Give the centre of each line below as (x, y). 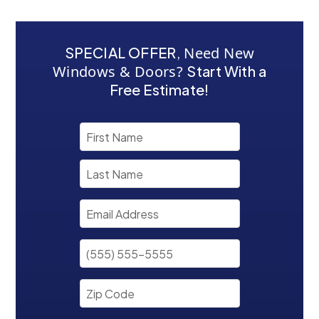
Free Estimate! (159, 89)
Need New (219, 53)
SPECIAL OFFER (120, 52)
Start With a (227, 71)
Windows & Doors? (118, 72)
